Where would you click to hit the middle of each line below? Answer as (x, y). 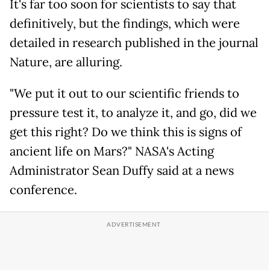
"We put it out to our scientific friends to (124, 93)
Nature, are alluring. (66, 62)
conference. (43, 190)
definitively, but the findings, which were (125, 23)
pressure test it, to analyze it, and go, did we (133, 112)
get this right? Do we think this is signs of (126, 132)
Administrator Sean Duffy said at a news (122, 170)
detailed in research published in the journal (134, 42)
